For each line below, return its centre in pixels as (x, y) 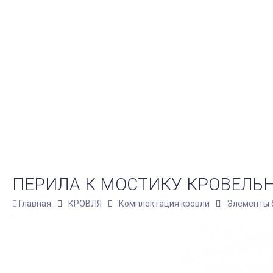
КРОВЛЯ (85, 204)
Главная (35, 204)
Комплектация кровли (164, 204)
